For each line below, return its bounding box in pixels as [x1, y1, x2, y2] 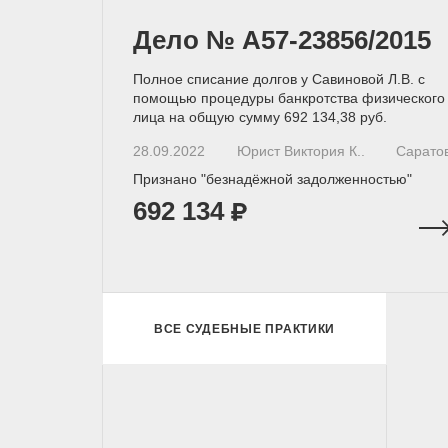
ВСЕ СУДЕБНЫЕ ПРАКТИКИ [153, 321, 336, 336]
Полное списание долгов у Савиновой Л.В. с [133, 71, 425, 87]
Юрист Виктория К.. [236, 143, 365, 159]
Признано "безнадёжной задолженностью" [133, 171, 412, 187]
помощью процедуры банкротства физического [133, 90, 445, 106]
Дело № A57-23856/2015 [133, 25, 431, 55]
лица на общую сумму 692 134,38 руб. [133, 109, 387, 125]
